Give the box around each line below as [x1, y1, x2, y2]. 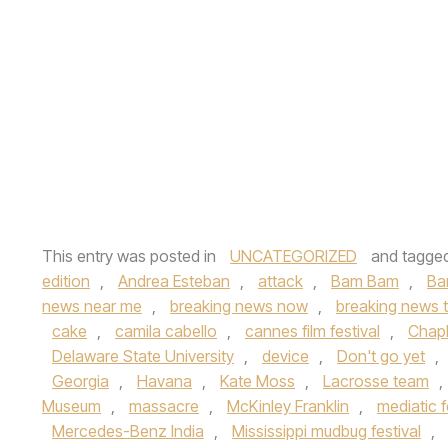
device [262, 346, 309, 366]
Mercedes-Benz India [52, 421, 204, 441]
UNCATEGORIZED [230, 246, 357, 266]
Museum [42, 396, 101, 416]
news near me [42, 296, 142, 316]
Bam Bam [331, 271, 399, 291]
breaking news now [170, 296, 308, 316]
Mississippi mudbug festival [232, 421, 421, 441]
